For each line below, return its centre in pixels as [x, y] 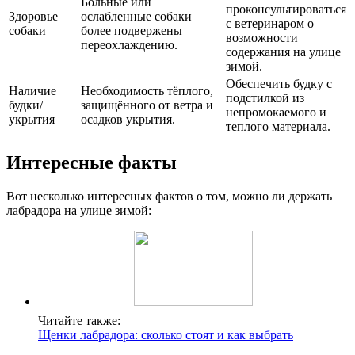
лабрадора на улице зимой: [79, 211]
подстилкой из [265, 98]
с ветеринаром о [270, 24]
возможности [262, 38]
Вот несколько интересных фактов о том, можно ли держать [169, 197]
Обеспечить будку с [279, 84]
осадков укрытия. [128, 120]
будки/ [26, 105]
